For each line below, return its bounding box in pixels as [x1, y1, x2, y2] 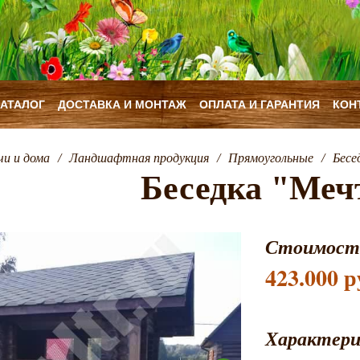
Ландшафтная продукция [68, 151, 209, 165]
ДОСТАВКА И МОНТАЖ [58, 97, 186, 111]
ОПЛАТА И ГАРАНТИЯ [199, 97, 320, 111]
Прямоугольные [227, 151, 313, 165]
